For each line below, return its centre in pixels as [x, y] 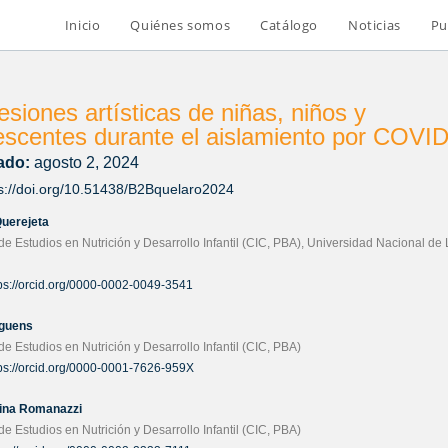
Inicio [82, 25]
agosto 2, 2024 [84, 162]
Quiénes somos [180, 25]
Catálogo [289, 25]
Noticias [374, 25]
